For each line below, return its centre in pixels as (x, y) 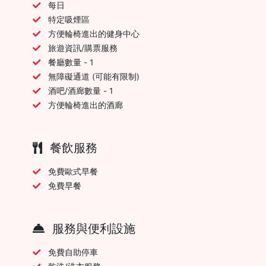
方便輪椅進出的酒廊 (85, 105)
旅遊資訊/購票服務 (83, 48)
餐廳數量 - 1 (71, 62)
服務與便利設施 (92, 228)
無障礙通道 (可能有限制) (94, 76)
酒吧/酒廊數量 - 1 (80, 91)
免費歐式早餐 (73, 171)
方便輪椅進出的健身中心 (94, 34)
